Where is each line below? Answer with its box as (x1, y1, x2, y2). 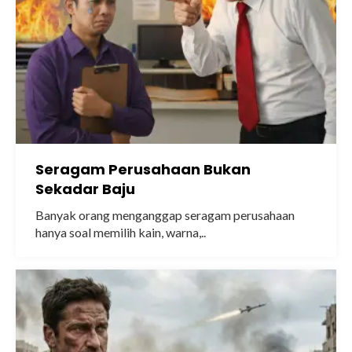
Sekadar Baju (35, 179, 135, 199)
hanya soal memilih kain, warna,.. (35, 225, 206, 240)
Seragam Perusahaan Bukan (35, 159, 251, 179)
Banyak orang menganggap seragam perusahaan (35, 207, 295, 222)
